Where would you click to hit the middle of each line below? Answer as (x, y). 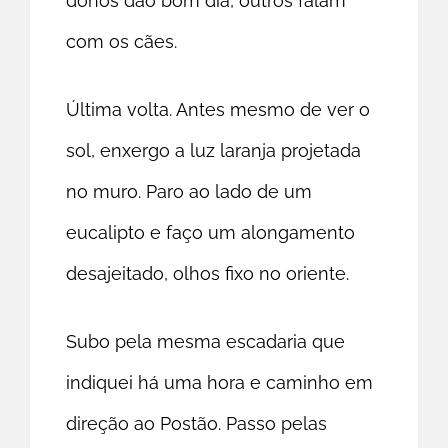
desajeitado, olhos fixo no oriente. (208, 274)
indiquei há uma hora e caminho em (220, 383)
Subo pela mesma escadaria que (206, 342)
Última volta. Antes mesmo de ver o (218, 110)
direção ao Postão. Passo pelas (197, 424)
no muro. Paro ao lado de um (189, 192)
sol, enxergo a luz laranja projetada (214, 151)
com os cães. (122, 42)
